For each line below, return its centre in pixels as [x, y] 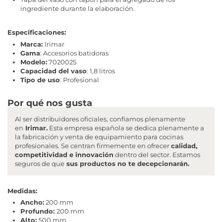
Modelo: [34, 62]
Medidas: [23, 191]
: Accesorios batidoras [74, 53]
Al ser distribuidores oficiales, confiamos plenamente [100, 119]
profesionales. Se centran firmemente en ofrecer [93, 145]
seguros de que [40, 163]
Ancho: [32, 202]
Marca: [32, 44]
